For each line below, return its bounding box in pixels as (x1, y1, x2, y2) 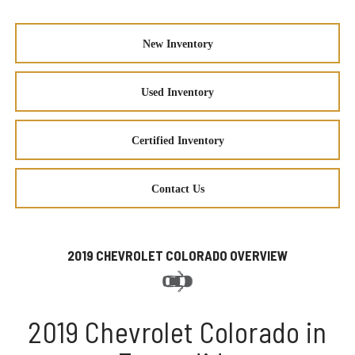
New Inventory (142, 37, 213, 50)
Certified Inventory (131, 134, 224, 147)
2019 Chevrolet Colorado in (28, 314, 327, 349)
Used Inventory (141, 86, 214, 98)
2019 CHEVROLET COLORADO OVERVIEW (67, 246, 288, 263)
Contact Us (151, 182, 204, 195)
